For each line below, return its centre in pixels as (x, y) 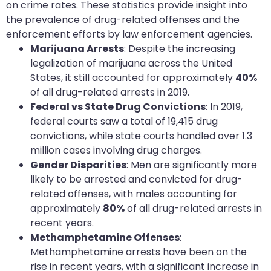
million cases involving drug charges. (116, 151)
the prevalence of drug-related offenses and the (123, 20)
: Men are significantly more (192, 165)
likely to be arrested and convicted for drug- (136, 180)
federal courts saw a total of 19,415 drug (124, 122)
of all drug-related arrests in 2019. (110, 93)
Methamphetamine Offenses (105, 238)
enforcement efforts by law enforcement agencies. (129, 34)
